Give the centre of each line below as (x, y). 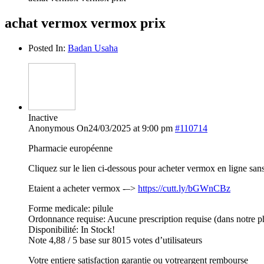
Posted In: (48, 48)
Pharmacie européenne (70, 148)
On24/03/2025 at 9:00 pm (125, 128)
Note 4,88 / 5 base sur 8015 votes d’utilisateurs (115, 240)
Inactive (43, 117)
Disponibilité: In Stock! (72, 229)
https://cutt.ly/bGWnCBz (184, 188)
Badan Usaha (93, 48)
